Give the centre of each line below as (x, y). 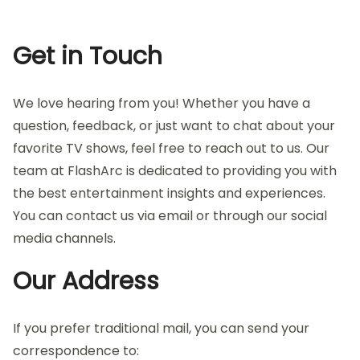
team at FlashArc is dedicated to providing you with (175, 170)
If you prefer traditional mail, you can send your (161, 328)
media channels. (64, 238)
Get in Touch (88, 56)
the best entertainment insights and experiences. (169, 193)
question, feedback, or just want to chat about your (174, 125)
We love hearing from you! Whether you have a (162, 103)
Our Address (86, 281)
